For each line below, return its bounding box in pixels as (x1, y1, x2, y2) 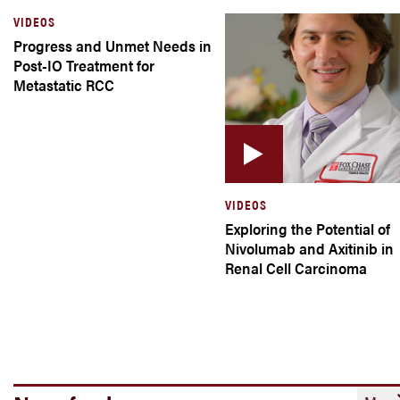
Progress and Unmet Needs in (13, 35, 212, 56)
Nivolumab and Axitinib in (224, 237, 394, 259)
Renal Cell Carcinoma (224, 257, 367, 279)
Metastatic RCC (13, 74, 114, 96)
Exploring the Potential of (224, 218, 390, 239)
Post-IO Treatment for (13, 54, 154, 76)
